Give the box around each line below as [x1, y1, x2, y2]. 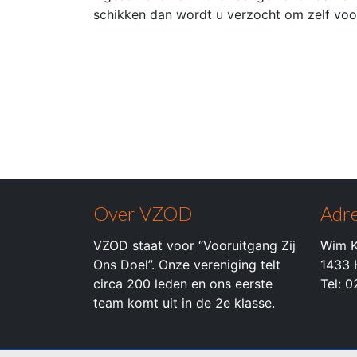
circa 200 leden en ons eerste [93, 275, 273, 292]
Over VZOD [93, 201, 192, 225]
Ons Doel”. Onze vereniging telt [93, 256, 280, 273]
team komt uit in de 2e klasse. [93, 294, 275, 311]
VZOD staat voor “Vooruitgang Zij [93, 237, 296, 253]
